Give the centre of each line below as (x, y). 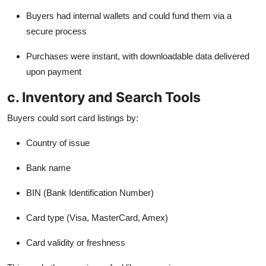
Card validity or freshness (76, 242)
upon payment (54, 71)
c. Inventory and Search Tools (104, 97)
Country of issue (58, 142)
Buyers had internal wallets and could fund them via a (129, 15)
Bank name (48, 167)
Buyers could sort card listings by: (73, 118)
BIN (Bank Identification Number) (90, 192)
